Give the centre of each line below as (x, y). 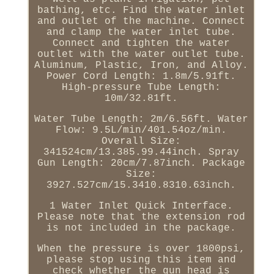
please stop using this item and (141, 260)
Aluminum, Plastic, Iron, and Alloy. (141, 66)
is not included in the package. (141, 228)
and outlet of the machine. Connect (141, 22)
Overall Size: (141, 142)
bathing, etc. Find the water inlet (141, 11)
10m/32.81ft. (141, 99)
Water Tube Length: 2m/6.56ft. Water (141, 120)
